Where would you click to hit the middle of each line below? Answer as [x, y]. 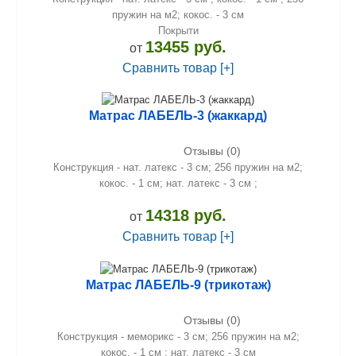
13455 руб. [186, 46]
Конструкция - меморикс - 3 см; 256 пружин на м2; [178, 336]
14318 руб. [186, 216]
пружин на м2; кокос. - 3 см [178, 14]
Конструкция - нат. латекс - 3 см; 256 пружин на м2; [178, 168]
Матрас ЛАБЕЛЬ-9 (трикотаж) [178, 284]
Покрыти [178, 30]
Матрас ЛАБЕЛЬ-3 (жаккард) [178, 116]
